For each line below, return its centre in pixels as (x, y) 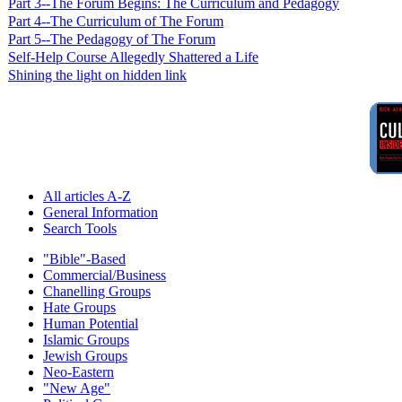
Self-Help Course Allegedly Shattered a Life (133, 57)
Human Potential (91, 324)
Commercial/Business (105, 275)
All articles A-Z (87, 197)
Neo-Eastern (79, 372)
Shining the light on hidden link (97, 75)
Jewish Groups (85, 356)
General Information (100, 213)
